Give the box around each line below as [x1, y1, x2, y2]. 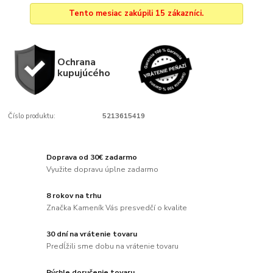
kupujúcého [57, 65, 110, 80]
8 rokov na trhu [46, 191, 102, 201]
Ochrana [57, 54, 96, 69]
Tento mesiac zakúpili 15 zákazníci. [69, 7, 204, 19]
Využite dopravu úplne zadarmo [46, 165, 159, 174]
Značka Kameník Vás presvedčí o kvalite [46, 202, 188, 213]
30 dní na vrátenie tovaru [46, 229, 138, 239]
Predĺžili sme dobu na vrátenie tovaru [46, 241, 179, 251]
